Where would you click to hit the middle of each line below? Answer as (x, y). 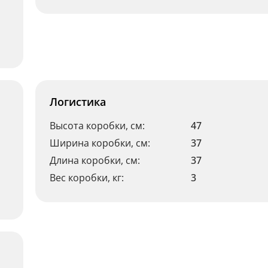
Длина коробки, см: (95, 160)
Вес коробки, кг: (87, 178)
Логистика (78, 102)
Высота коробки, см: (97, 126)
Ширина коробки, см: (100, 143)
